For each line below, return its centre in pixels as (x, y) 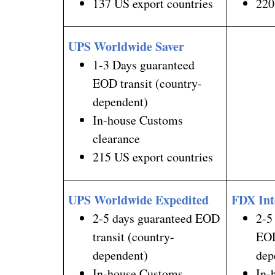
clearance (117, 138)
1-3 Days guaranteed (144, 64)
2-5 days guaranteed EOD (157, 218)
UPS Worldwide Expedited (139, 199)
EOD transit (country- (148, 83)
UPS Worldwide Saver (126, 46)
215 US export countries (153, 157)
